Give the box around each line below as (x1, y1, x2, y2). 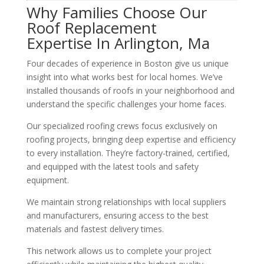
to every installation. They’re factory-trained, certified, (26, 147, 230, 159)
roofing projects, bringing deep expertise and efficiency (26, 133, 236, 145)
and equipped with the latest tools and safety (26, 160, 199, 172)
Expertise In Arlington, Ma (26, 32, 210, 54)
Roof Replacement (26, 16, 157, 38)
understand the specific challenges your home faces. (26, 98, 226, 110)
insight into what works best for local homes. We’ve (26, 71, 223, 82)
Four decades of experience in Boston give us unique (26, 57, 229, 69)
